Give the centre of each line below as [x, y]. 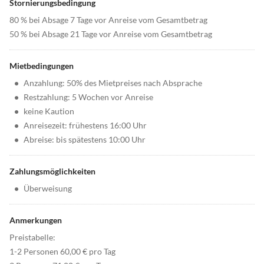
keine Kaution [49, 111]
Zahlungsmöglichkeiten [52, 171]
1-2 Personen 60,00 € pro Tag [62, 252]
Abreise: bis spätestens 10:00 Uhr [85, 140]
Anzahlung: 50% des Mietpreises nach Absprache [113, 83]
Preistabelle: [32, 237]
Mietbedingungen [42, 66]
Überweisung [48, 189]
